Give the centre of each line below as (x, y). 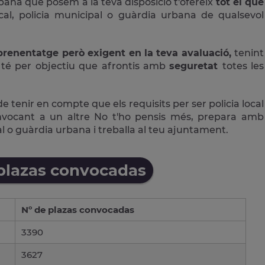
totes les (243, 66)
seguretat (196, 66)
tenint (249, 53)
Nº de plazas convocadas (78, 209)
